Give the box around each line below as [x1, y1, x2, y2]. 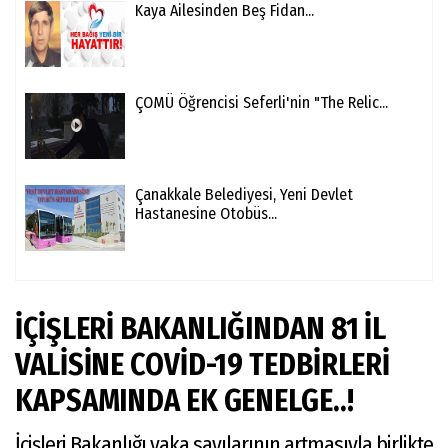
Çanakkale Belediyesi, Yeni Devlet [135, 184, 353, 204]
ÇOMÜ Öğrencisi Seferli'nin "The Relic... [135, 92, 388, 112]
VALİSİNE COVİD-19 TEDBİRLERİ [15, 346, 391, 383]
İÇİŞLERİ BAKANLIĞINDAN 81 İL [15, 310, 387, 347]
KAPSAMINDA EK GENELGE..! [15, 382, 354, 419]
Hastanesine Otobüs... [135, 203, 277, 223]
